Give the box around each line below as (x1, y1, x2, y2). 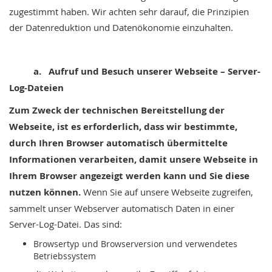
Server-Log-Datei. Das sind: (9, 218, 122, 230)
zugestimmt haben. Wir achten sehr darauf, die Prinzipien (9, 5, 249, 18)
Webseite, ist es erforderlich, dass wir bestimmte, (9, 120, 237, 133)
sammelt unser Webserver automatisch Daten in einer (9, 202, 234, 214)
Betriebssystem (33, 250, 96, 262)
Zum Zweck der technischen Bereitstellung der (9, 104, 225, 117)
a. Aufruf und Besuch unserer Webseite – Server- (33, 65, 260, 78)
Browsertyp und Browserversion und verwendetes (33, 238, 237, 250)
